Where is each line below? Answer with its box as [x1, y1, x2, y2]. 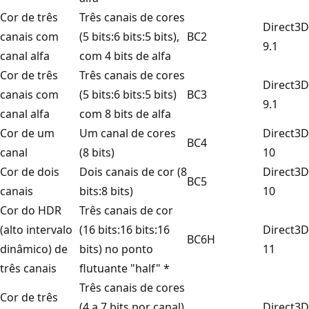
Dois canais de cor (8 [79, 163, 187, 179]
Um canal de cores [79, 125, 176, 141]
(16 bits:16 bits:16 [79, 221, 170, 237]
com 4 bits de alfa [79, 48, 171, 63]
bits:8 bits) [79, 183, 133, 199]
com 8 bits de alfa [79, 106, 171, 121]
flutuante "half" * [79, 260, 170, 276]
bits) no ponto [79, 241, 153, 257]
